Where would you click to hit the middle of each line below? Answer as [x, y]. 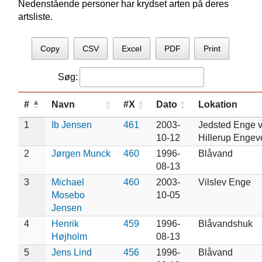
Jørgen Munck [81, 153]
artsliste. [35, 17]
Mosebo [68, 195]
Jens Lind [71, 252]
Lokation [218, 104]
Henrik [65, 223]
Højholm [69, 236]
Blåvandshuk [225, 223]
